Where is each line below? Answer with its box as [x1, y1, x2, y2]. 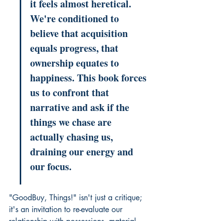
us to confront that [30, 85, 111, 100]
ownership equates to [30, 55, 121, 70]
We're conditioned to [30, 11, 121, 26]
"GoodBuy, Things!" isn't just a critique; [9, 192, 145, 203]
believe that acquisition [30, 26, 130, 40]
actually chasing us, [30, 129, 115, 144]
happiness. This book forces [30, 70, 149, 85]
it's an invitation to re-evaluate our [9, 204, 125, 215]
